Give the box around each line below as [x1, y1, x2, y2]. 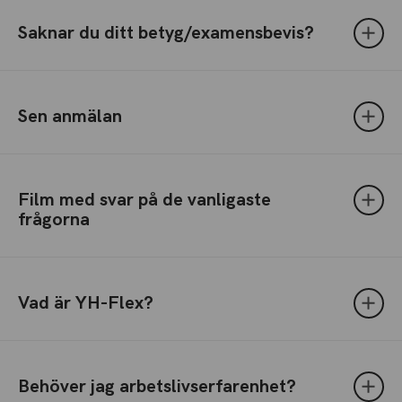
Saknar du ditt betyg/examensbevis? [18, 22, 314, 44]
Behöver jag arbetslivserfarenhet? [18, 376, 296, 398]
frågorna [18, 209, 90, 231]
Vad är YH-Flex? [18, 293, 153, 314]
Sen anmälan [18, 106, 122, 127]
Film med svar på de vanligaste [18, 189, 271, 211]
